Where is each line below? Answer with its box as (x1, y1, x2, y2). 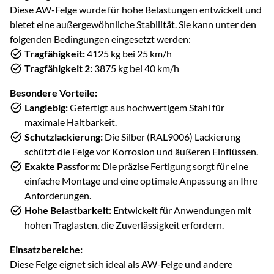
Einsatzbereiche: (10, 243, 83, 255)
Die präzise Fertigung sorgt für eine (100, 160, 248, 172)
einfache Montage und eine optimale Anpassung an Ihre (24, 174, 257, 187)
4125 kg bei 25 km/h (85, 47, 172, 59)
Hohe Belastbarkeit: (24, 204, 111, 216)
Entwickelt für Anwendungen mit (111, 204, 251, 216)
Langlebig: (24, 101, 68, 113)
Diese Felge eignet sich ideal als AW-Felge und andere (10, 257, 232, 270)
